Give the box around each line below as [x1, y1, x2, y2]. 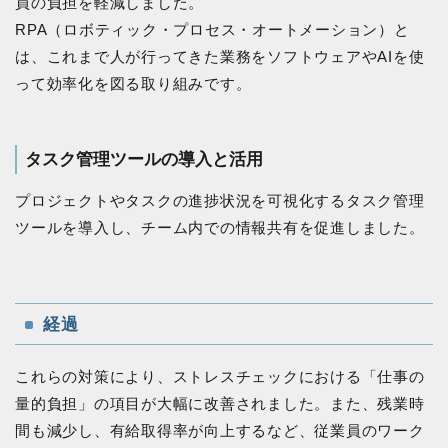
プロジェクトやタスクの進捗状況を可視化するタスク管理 [15, 192, 425, 210]
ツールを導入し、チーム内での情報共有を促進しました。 [15, 219, 425, 237]
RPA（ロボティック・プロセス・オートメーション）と [15, 21, 410, 39]
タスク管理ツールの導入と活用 [25, 150, 263, 170]
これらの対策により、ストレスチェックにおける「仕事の [15, 368, 425, 386]
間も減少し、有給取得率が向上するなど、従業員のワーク [15, 422, 425, 440]
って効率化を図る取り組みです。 [15, 75, 252, 93]
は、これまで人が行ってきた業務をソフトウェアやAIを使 [15, 48, 425, 66]
